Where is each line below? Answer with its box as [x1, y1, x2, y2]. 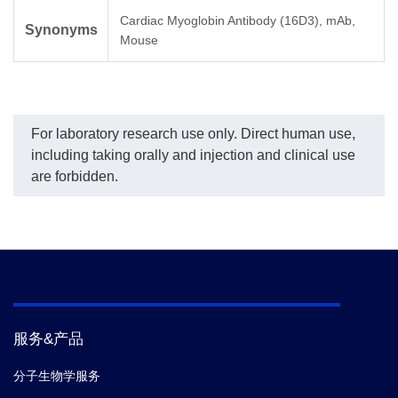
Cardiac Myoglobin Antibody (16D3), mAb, [120, 13, 355, 28]
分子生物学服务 [13, 369, 100, 384]
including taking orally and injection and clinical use [31, 147, 355, 163]
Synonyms [24, 22, 98, 38]
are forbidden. [31, 169, 118, 185]
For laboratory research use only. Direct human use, [31, 126, 355, 142]
